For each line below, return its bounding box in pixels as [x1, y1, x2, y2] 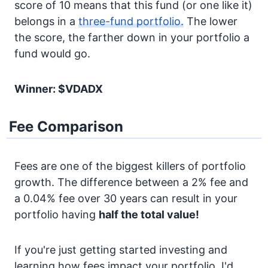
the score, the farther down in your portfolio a [14, 31, 249, 44]
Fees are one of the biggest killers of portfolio [14, 160, 246, 172]
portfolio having [14, 208, 99, 221]
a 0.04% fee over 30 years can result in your [14, 192, 237, 205]
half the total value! [99, 208, 199, 221]
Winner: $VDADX [14, 83, 103, 95]
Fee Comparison [9, 118, 124, 135]
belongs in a [14, 15, 78, 28]
